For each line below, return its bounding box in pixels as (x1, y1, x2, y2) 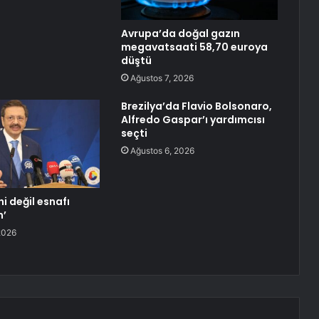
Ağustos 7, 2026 (130, 73, 194, 84)
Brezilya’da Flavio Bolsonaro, (120, 99, 272, 114)
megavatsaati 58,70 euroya (120, 40, 268, 55)
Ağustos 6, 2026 (130, 145, 194, 157)
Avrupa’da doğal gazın (120, 26, 240, 41)
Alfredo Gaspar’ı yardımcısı (120, 113, 265, 127)
